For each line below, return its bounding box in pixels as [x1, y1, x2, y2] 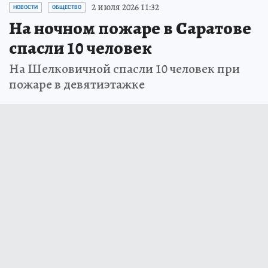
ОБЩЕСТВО [52, 4, 81, 10]
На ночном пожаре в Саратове [9, 16, 251, 40]
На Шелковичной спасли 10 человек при [9, 60, 240, 78]
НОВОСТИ [13, 4, 38, 10]
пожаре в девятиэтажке [9, 75, 145, 93]
